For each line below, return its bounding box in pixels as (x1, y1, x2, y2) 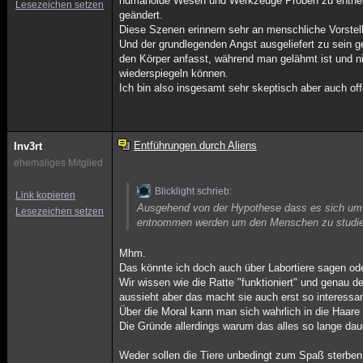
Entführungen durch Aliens (133, 139, 257, 152)
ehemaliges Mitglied (14, 157, 103, 169)
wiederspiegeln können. (119, 67, 229, 79)
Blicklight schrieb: (155, 186, 233, 197)
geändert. (119, 9, 164, 21)
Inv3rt (14, 140, 42, 152)
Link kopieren (15, 190, 75, 201)
